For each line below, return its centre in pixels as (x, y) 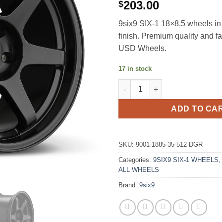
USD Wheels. (142, 49)
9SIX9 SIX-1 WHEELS (186, 160)
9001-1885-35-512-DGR (169, 144)
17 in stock (135, 69)
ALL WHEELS (139, 169)
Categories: (136, 160)
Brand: (129, 185)
